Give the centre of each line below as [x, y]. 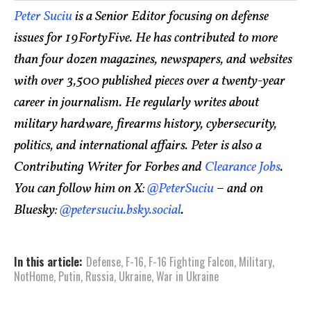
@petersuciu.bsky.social [120, 210]
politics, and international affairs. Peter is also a [138, 145]
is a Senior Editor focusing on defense [170, 16]
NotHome [34, 276]
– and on [238, 188]
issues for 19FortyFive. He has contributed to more [146, 38]
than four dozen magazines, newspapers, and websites [153, 59]
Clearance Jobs [243, 167]
